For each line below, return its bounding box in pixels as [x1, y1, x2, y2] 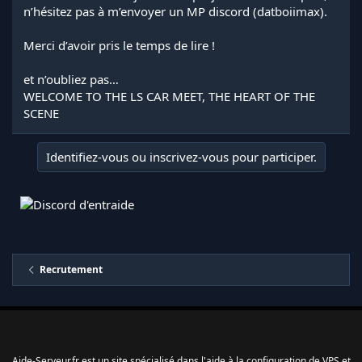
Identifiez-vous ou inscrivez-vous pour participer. [45, 148, 317, 165]
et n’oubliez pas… [23, 70, 119, 87]
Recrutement [40, 262, 103, 276]
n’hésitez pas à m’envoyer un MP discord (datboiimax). [23, 2, 327, 19]
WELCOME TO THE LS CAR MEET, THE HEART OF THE [23, 87, 315, 104]
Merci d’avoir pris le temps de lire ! [23, 36, 215, 53]
